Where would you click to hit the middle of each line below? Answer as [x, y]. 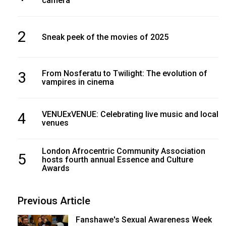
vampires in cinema [78, 82]
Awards [55, 168]
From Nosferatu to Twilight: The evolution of [124, 74]
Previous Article [54, 201]
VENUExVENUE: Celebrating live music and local [130, 115]
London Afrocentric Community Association [123, 151]
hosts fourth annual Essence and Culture [117, 159]
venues [55, 123]
